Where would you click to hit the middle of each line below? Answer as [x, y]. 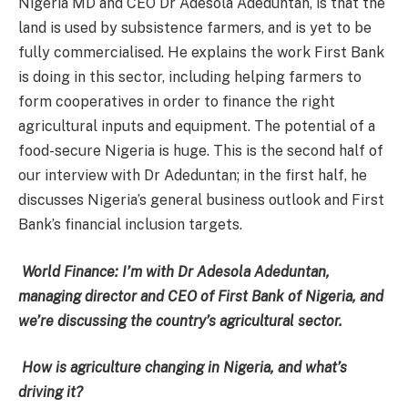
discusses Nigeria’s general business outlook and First [201, 200]
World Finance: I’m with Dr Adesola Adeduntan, [176, 271]
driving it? [51, 393]
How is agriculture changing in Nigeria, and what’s [184, 368]
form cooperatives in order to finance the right [177, 102]
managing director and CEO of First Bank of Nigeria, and [201, 296]
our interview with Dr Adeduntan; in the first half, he [193, 176]
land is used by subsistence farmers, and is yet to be [195, 28]
